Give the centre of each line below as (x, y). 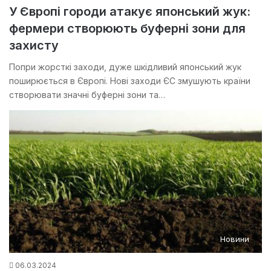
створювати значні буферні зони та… (87, 94)
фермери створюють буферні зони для (127, 28)
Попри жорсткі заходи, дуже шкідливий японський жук (125, 67)
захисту (34, 45)
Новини (235, 239)
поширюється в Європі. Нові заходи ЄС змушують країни (130, 80)
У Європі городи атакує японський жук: (130, 11)
